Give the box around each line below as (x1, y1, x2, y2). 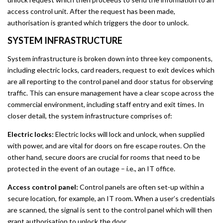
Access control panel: (7, 183, 78, 191)
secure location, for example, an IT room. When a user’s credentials (7, 194, 215, 203)
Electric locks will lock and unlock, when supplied (54, 130, 205, 138)
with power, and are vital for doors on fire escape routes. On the (7, 141, 206, 150)
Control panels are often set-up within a (78, 183, 204, 191)
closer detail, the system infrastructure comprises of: (7, 111, 172, 120)
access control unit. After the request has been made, (7, 7, 175, 15)
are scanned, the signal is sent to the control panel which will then (7, 206, 212, 214)
